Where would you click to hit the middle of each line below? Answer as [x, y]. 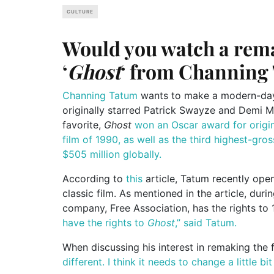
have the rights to [105, 222]
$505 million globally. [112, 154]
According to [94, 178]
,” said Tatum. [206, 222]
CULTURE [80, 11]
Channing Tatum [100, 95]
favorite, [83, 124]
